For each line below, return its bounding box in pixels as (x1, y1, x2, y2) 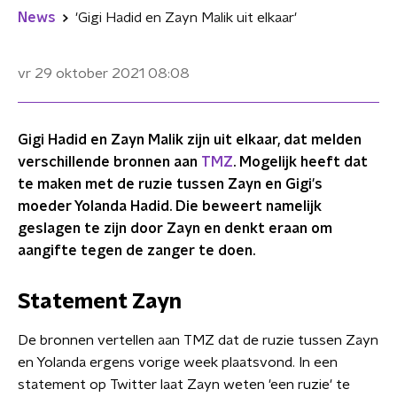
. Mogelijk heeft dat (233, 155, 368, 169)
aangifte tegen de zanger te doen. (18, 244, 255, 258)
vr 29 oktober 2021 (18, 66, 144, 81)
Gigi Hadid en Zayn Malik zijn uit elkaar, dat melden (18, 133, 362, 147)
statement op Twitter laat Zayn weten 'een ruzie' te (18, 378, 350, 392)
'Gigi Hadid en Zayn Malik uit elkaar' (75, 11, 297, 25)
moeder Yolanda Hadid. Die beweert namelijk (18, 199, 322, 214)
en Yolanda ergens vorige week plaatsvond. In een (18, 355, 338, 370)
